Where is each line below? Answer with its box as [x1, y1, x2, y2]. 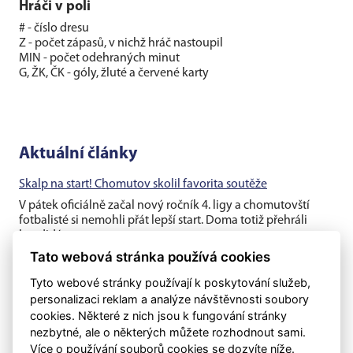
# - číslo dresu [19, 22, 89, 35]
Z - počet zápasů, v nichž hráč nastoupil [19, 37, 223, 50]
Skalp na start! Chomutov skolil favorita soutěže [19, 178, 267, 191]
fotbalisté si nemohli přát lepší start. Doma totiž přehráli [19, 214, 307, 228]
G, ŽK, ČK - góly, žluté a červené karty [19, 67, 209, 80]
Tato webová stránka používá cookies [30, 248, 271, 265]
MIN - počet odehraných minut [19, 52, 180, 65]
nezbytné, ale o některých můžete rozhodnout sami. [30, 325, 307, 339]
